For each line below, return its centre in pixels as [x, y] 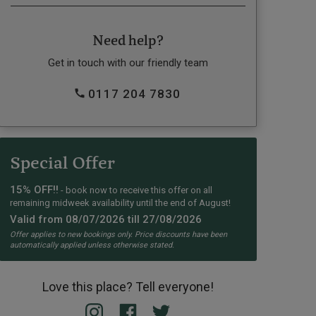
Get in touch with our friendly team [128, 62]
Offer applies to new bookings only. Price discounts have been [118, 235]
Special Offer [62, 164]
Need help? [128, 41]
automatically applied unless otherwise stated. [92, 245]
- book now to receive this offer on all [135, 190]
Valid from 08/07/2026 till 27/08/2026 [105, 220]
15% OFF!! [34, 190]
